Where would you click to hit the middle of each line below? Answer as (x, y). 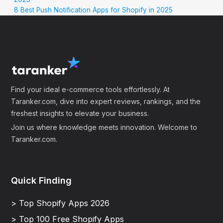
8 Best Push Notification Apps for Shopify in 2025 (93, 10)
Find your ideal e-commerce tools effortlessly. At (91, 90)
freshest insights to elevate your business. (80, 113)
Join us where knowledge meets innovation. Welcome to (104, 127)
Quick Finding (42, 181)
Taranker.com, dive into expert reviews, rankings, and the (106, 102)
